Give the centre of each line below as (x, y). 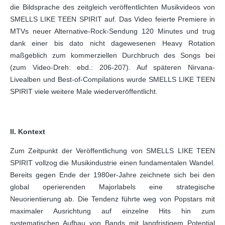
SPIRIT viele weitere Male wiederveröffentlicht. (84, 91)
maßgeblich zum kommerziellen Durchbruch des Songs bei (113, 55)
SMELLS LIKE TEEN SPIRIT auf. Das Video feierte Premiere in (113, 19)
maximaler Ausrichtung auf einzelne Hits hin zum (113, 211)
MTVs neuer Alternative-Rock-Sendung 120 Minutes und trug (113, 31)
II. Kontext (28, 132)
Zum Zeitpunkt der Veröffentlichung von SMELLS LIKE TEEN (113, 151)
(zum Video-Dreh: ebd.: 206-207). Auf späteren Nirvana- (113, 67)
